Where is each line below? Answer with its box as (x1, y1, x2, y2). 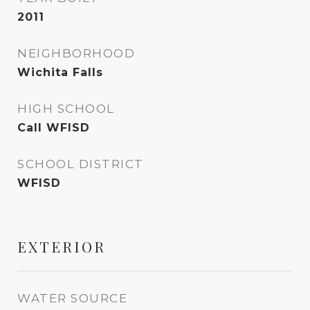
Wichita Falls (17, 66, 103, 79)
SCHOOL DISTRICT (17, 157, 144, 171)
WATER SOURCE (17, 291, 127, 305)
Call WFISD (17, 121, 90, 134)
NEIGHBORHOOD (17, 46, 135, 60)
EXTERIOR (17, 237, 106, 256)
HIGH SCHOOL (17, 102, 115, 116)
